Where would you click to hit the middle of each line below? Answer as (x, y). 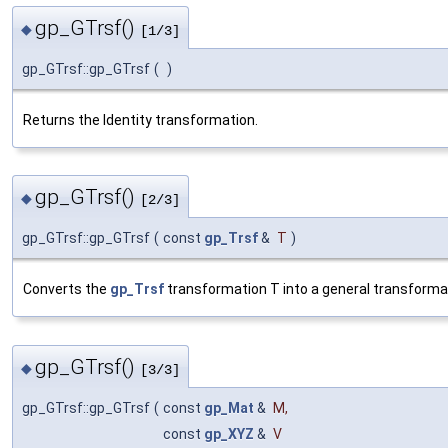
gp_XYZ (229, 433)
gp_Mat (229, 407)
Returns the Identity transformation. (140, 120)
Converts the (66, 289)
